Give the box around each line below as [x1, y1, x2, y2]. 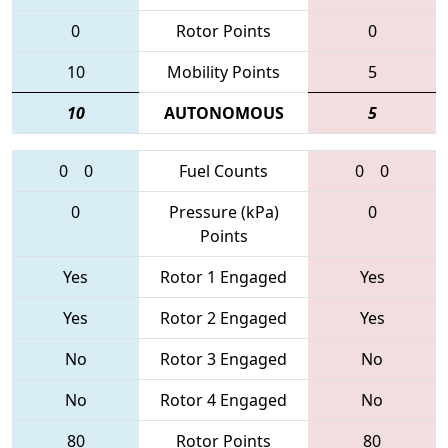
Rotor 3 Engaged [160, 347, 287, 370]
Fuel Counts [179, 159, 268, 182]
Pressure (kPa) [168, 200, 279, 223]
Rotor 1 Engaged [160, 265, 287, 288]
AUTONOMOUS [163, 101, 284, 124]
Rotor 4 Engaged [160, 388, 287, 411]
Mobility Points [167, 60, 280, 83]
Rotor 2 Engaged [160, 306, 287, 329]
